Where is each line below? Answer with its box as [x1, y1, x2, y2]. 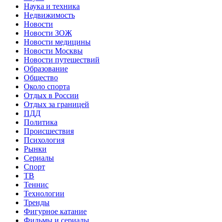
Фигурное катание [24, 207, 87, 216]
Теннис [24, 180, 49, 189]
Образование [24, 64, 68, 73]
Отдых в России [24, 91, 79, 100]
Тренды [24, 198, 50, 207]
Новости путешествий [24, 55, 100, 64]
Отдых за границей [24, 100, 89, 109]
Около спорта [24, 82, 70, 91]
